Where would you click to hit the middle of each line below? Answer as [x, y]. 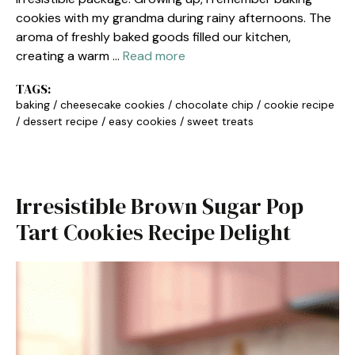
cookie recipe [299, 105]
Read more [154, 56]
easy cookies [143, 121]
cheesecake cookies [113, 105]
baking [33, 105]
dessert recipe [61, 121]
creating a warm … [69, 56]
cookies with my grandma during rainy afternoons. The [174, 18]
